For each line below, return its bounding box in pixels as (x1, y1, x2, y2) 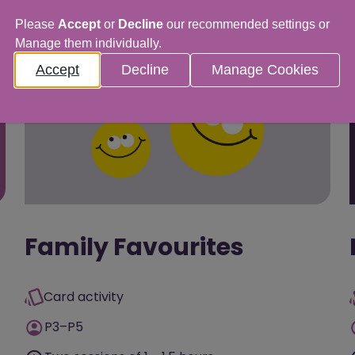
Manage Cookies (212, 62, 319, 78)
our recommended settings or (163, 17, 330, 31)
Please (15, 17, 58, 31)
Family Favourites (25, 231, 244, 265)
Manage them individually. (15, 36, 162, 50)
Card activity (44, 288, 124, 307)
